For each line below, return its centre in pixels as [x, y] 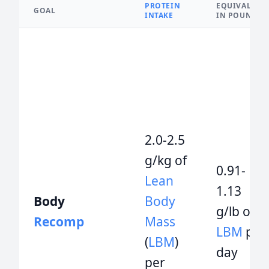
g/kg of [166, 160]
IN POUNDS [239, 15]
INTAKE [159, 15]
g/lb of [235, 211]
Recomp [59, 222]
